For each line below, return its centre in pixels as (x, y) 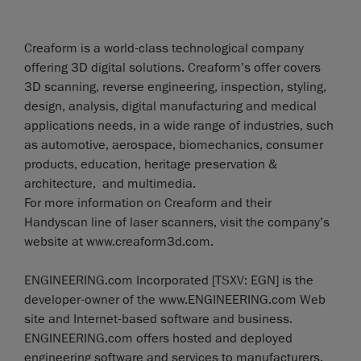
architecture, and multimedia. (110, 183)
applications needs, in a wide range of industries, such (179, 125)
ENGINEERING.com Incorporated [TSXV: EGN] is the (169, 280)
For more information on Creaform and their (148, 203)
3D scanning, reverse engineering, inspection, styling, (175, 87)
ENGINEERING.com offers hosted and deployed (158, 338)
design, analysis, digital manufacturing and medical (170, 106)
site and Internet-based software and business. (158, 319)
